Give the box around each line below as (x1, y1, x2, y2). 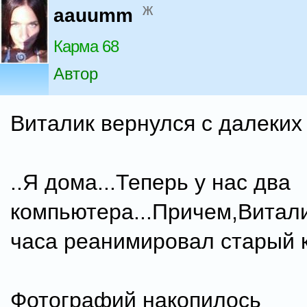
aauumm (53, 5, 133, 27)
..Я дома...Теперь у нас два (10, 170, 291, 195)
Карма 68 (53, 37, 119, 56)
